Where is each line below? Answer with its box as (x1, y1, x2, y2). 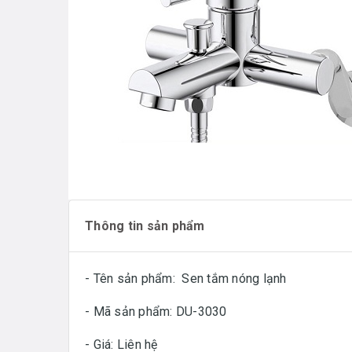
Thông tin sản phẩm (85, 218, 205, 233)
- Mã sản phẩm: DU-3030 (85, 303, 227, 319)
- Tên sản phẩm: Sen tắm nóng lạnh (85, 270, 287, 286)
